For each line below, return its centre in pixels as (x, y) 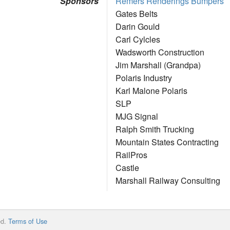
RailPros (131, 155)
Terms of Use (28, 221)
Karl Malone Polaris (151, 91)
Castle (127, 168)
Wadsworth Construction (160, 52)
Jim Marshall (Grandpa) (158, 65)
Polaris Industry (144, 78)
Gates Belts (137, 14)
